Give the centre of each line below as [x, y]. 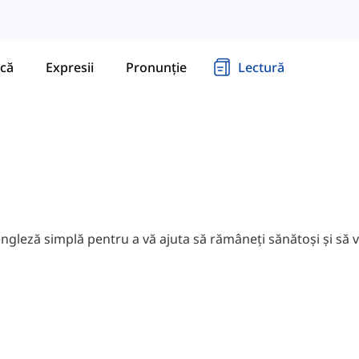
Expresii [70, 67]
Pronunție [156, 67]
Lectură [261, 67]
